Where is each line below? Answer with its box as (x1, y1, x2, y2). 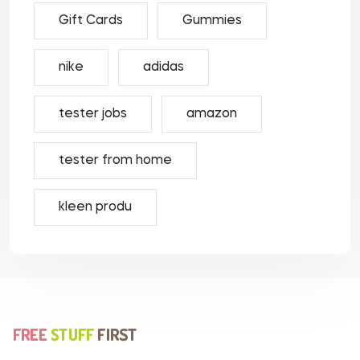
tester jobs (59, 108, 127, 121)
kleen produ (59, 201, 132, 214)
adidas (143, 61, 184, 74)
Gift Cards (59, 14, 123, 27)
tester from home (59, 154, 172, 167)
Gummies (182, 14, 242, 27)
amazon (186, 108, 237, 121)
